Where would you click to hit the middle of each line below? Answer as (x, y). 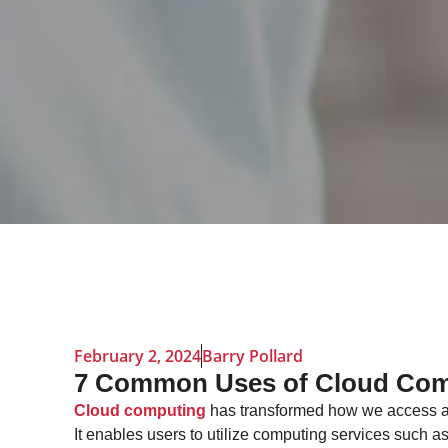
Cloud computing (139, 410)
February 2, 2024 (137, 355)
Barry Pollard (252, 355)
